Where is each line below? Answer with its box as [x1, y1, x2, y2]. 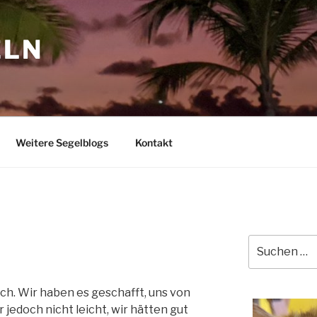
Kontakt [134, 136, 173, 149]
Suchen [247, 236, 283, 248]
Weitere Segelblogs [15, 136, 108, 149]
